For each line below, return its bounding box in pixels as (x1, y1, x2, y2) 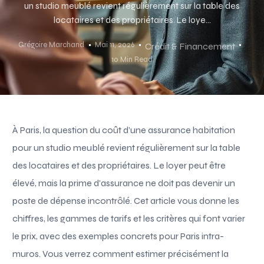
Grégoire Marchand (18, 39, 85, 49)
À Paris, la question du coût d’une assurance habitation (12, 124, 236, 136)
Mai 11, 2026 (95, 39, 135, 49)
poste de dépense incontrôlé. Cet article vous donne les (12, 194, 240, 206)
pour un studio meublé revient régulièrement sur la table (12, 141, 241, 153)
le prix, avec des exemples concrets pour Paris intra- (12, 230, 225, 242)
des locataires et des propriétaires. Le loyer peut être (12, 159, 226, 171)
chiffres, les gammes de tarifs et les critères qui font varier (12, 212, 246, 224)
